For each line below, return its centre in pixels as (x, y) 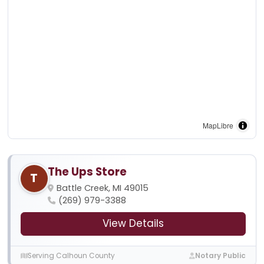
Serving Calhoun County (71, 256)
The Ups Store (87, 171)
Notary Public (221, 256)
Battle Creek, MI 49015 (102, 188)
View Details (133, 224)
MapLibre (218, 126)
